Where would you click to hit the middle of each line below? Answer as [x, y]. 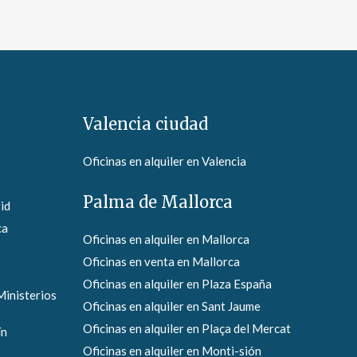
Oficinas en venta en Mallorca [161, 262]
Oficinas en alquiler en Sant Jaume [171, 306]
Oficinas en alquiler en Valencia [164, 161]
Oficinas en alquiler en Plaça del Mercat [186, 329]
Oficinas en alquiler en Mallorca [166, 239]
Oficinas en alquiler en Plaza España [177, 284]
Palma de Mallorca [157, 202]
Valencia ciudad [145, 124]
